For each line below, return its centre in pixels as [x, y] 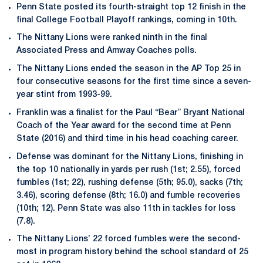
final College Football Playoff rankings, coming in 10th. [127, 20]
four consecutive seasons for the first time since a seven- [134, 82]
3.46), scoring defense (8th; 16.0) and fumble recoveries [128, 195]
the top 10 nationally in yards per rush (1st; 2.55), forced [129, 170]
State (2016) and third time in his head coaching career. [127, 139]
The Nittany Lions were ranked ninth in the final [112, 38]
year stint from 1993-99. [64, 95]
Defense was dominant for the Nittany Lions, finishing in [130, 157]
